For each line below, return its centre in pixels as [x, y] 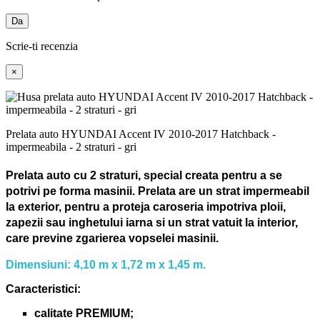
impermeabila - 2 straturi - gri [71, 146]
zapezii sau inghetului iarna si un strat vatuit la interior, [152, 222]
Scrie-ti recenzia [42, 46]
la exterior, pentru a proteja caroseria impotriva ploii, [146, 206]
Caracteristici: [43, 289]
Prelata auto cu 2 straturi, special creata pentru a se [144, 175]
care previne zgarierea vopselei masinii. [112, 238]
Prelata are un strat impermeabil [224, 191]
